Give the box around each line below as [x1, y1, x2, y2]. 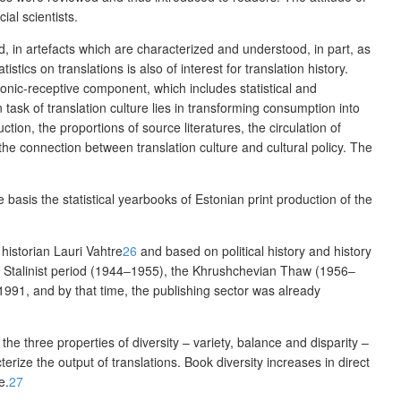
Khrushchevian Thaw [192, 261, 315, 280]
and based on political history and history [137, 242, 371, 260]
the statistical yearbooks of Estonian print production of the [41, 190, 372, 209]
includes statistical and [186, 79, 317, 98]
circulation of [269, 118, 341, 137]
